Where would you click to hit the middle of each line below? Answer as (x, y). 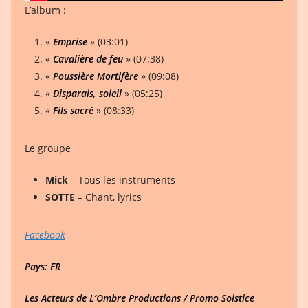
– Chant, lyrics (110, 197)
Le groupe (48, 148)
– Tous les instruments (122, 180)
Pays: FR (43, 266)
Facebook (45, 235)
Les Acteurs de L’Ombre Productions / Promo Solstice (140, 298)
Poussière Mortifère (96, 76)
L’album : (45, 10)
